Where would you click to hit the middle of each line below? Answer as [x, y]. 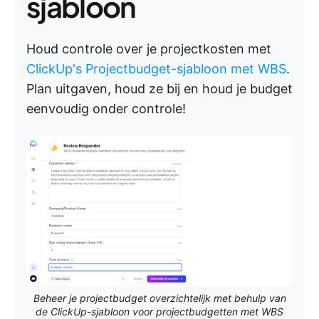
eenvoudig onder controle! [106, 108]
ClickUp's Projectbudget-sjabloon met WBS [156, 68]
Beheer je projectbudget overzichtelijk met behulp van [159, 298]
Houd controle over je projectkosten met [149, 48]
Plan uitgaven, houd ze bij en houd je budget [159, 88]
